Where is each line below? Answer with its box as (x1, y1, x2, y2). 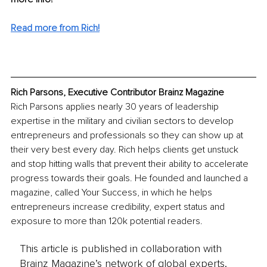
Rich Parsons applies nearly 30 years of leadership (11, 100, 221, 113)
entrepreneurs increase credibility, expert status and (11, 200, 227, 213)
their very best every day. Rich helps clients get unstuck (11, 143, 241, 156)
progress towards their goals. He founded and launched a (11, 172, 250, 184)
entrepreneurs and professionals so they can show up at (11, 129, 246, 141)
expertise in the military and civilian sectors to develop (11, 114, 236, 127)
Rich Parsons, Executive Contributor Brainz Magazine (11, 86, 224, 98)
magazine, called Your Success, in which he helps (11, 186, 215, 198)
